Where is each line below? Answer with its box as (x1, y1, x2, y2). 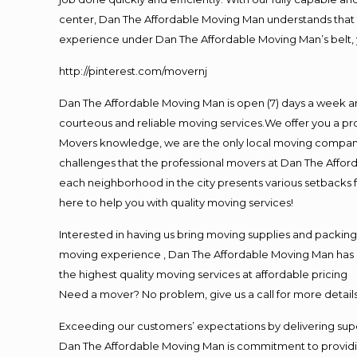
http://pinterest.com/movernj (59, 65, 208, 77)
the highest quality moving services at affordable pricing (59, 268, 348, 280)
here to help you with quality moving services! (59, 196, 294, 209)
